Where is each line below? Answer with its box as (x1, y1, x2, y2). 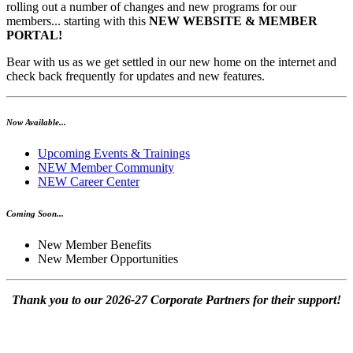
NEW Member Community (38, 161, 174, 175)
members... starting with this (6, 14, 149, 28)
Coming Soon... (6, 209, 64, 219)
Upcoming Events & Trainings (38, 147, 190, 161)
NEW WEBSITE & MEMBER (149, 14, 318, 28)
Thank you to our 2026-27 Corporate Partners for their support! (12, 293, 341, 307)
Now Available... (6, 117, 66, 128)
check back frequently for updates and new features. (6, 69, 265, 84)
